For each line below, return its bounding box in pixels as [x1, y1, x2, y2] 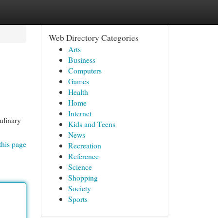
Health [68, 87, 88, 97]
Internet [68, 108, 91, 118]
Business [68, 54, 95, 65]
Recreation [68, 140, 101, 150]
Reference [68, 151, 99, 161]
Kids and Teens [68, 119, 115, 129]
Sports [68, 194, 88, 204]
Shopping [68, 172, 98, 182]
